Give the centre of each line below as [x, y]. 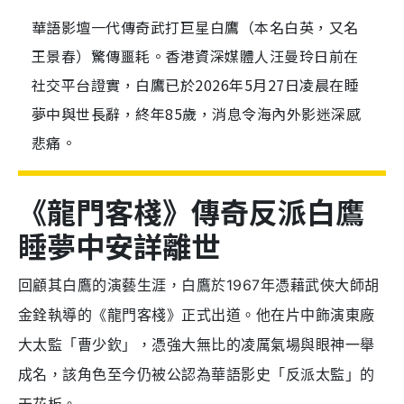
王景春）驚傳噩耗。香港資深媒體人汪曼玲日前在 [195, 56]
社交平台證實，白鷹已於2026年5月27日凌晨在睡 [195, 85]
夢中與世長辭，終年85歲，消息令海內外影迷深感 [197, 114]
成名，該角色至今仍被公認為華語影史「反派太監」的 [197, 375]
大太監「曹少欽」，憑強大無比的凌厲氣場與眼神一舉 [197, 345]
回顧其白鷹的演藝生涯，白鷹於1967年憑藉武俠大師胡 [199, 285]
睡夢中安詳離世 [119, 246]
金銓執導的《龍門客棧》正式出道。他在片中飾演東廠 [197, 315]
